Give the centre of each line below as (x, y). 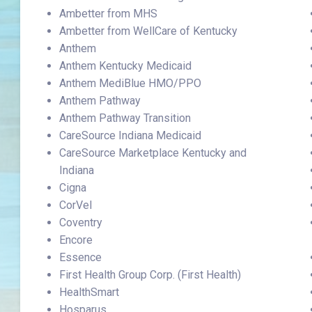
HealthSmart (89, 292)
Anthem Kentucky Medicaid (126, 66)
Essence (81, 257)
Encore (76, 240)
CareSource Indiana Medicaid (131, 135)
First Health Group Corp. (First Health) (150, 275)
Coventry (81, 223)
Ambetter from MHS (109, 14)
